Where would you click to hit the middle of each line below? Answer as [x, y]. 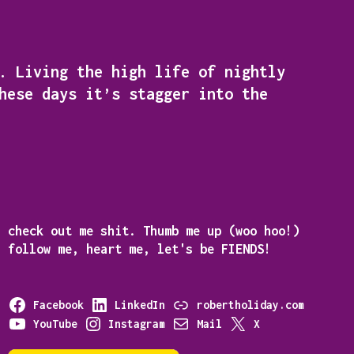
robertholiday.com [250, 305]
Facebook [58, 305]
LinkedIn [140, 305]
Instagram [137, 324]
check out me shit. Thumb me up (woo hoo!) [153, 231]
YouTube [55, 324]
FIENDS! [246, 249]
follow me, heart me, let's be [111, 249]
